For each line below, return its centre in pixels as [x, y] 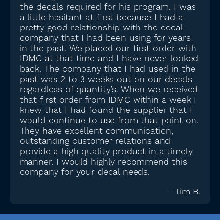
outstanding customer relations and [95, 141]
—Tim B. [184, 192]
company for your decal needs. [85, 172]
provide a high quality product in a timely [106, 152]
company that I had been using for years [105, 38]
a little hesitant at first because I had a [101, 18]
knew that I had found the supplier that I [106, 110]
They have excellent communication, [96, 131]
